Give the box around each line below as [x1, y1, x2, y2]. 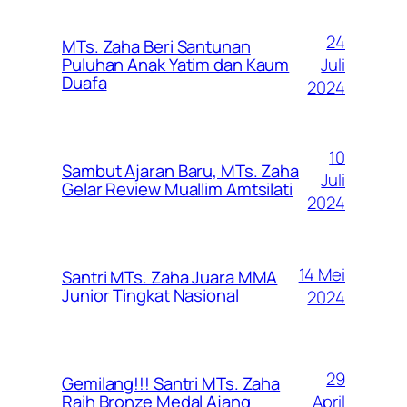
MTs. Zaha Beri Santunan [62, 35, 251, 59]
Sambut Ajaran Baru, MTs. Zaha [62, 159, 300, 184]
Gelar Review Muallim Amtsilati [62, 177, 293, 202]
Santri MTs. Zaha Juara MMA [62, 265, 278, 290]
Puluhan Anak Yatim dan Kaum [62, 53, 290, 77]
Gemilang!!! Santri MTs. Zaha [62, 372, 281, 396]
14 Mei [298, 263, 345, 287]
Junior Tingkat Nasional [62, 283, 239, 308]
